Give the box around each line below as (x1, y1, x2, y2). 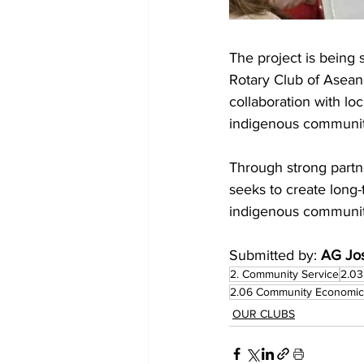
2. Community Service (230, 267, 339, 280)
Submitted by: (229, 247, 321, 263)
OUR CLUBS (232, 307, 295, 320)
